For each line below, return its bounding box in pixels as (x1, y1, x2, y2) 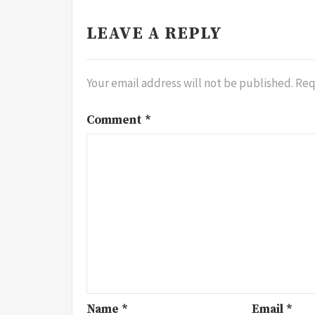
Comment (86, 112, 145, 128)
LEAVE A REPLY (86, 23, 222, 44)
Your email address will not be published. (86, 75, 293, 91)
